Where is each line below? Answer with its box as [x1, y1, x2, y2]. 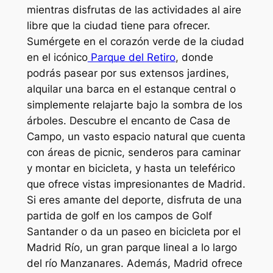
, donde [175, 51, 213, 63]
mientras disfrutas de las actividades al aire [26, 3, 241, 16]
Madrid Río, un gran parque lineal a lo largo [26, 241, 237, 253]
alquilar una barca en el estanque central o [26, 82, 236, 95]
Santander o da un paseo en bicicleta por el [26, 225, 241, 238]
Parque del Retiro [87, 51, 175, 63]
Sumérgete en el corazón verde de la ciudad [26, 35, 244, 48]
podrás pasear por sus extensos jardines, [26, 66, 229, 79]
